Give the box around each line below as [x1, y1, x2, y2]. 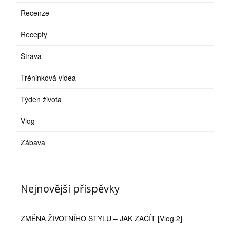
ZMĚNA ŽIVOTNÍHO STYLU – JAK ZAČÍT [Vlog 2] [21, 213, 183, 224]
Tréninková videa [21, 72, 76, 83]
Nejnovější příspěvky [21, 182, 120, 196]
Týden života [21, 94, 62, 105]
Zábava [21, 137, 46, 148]
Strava [21, 51, 42, 62]
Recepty [21, 29, 48, 40]
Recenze [21, 8, 50, 18]
